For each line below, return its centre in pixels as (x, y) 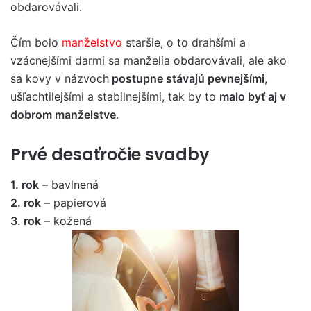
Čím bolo (36, 42)
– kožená (66, 221)
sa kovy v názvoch (60, 78)
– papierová (74, 203)
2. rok (26, 203)
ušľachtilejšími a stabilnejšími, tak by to (115, 96)
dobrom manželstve (63, 114)
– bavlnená (69, 185)
